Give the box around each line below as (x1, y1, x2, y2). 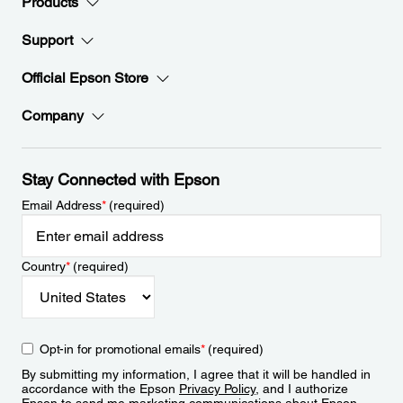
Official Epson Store (22, 69, 148, 86)
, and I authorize (255, 381, 348, 396)
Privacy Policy (179, 381, 255, 396)
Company (22, 107, 84, 124)
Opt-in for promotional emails (40, 342, 201, 356)
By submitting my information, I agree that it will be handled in (22, 367, 371, 381)
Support (22, 31, 73, 49)
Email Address (22, 198, 102, 212)
